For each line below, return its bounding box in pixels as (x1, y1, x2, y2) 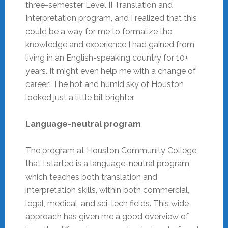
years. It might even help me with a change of (25, 66, 196, 76)
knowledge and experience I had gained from (25, 39, 194, 49)
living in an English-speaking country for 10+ (25, 52, 188, 63)
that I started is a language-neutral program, (25, 158, 191, 168)
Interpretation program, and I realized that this (25, 13, 197, 23)
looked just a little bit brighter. (25, 92, 135, 102)
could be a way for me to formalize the (25, 26, 172, 36)
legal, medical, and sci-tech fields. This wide (25, 198, 189, 208)
